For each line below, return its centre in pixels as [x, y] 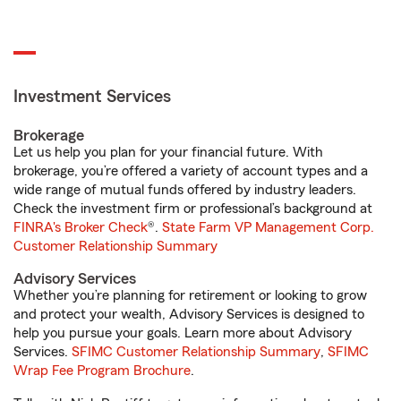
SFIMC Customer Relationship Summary [196, 352]
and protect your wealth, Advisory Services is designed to [189, 315]
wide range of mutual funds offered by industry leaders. [185, 190]
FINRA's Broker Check [81, 228]
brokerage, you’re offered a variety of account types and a [191, 171]
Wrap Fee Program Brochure [102, 371]
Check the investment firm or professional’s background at [193, 209]
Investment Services [92, 97]
